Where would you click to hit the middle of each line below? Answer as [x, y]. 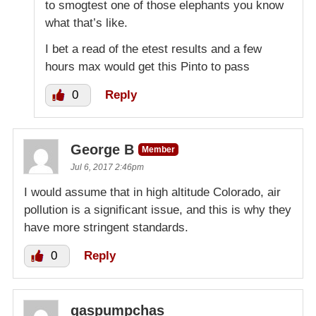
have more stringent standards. [106, 228]
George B [102, 150]
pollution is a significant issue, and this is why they [158, 210]
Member [158, 150]
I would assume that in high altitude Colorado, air [152, 193]
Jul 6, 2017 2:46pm [107, 168]
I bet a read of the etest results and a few [153, 49]
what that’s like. [86, 23]
